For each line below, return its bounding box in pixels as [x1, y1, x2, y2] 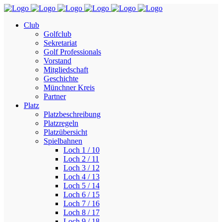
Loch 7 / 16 [63, 199, 100, 208]
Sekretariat [44, 39, 77, 47]
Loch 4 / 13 [63, 172, 100, 181]
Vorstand [44, 56, 71, 65]
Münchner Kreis [44, 83, 95, 92]
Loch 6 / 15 [63, 190, 100, 199]
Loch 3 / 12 [63, 164, 100, 172]
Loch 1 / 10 [63, 146, 100, 154]
